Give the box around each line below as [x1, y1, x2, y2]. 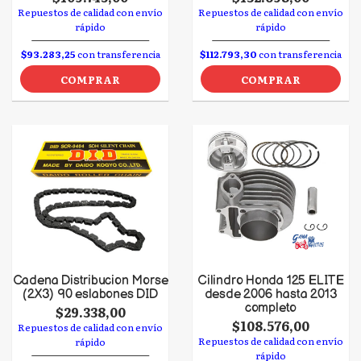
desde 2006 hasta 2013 [204, 287, 338, 302]
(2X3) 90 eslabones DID [23, 287, 158, 302]
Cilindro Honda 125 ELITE [197, 273, 344, 288]
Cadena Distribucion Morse [12, 273, 168, 288]
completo [244, 301, 297, 316]
